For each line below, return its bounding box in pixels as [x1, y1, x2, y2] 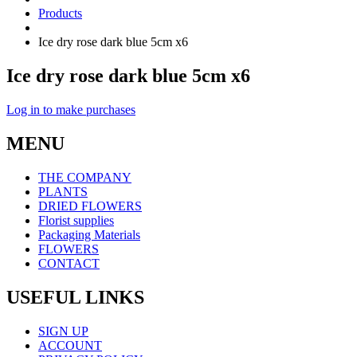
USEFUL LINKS [6, 286, 144, 308]
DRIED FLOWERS [38, 198, 142, 213]
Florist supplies [38, 213, 114, 227]
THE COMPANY [38, 170, 131, 184]
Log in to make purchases [6, 102, 135, 116]
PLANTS [38, 184, 88, 198]
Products [38, 6, 82, 21]
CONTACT [38, 256, 100, 270]
